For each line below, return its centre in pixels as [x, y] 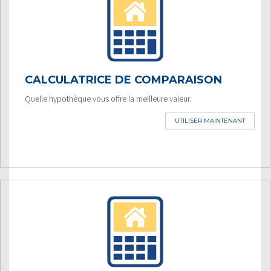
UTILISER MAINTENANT [210, 120]
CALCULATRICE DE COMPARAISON [123, 80]
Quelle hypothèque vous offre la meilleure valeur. [108, 98]
